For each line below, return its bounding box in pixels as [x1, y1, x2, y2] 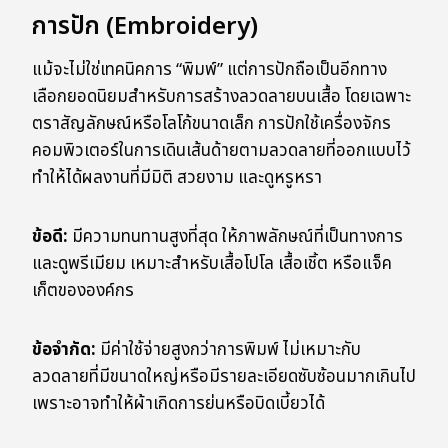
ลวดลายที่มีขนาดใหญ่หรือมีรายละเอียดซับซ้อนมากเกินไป [32, 364, 416, 391]
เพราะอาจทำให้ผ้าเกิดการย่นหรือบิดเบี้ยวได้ [32, 391, 325, 418]
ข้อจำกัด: [32, 337, 96, 364]
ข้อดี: [32, 224, 68, 251]
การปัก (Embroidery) [32, 9, 258, 46]
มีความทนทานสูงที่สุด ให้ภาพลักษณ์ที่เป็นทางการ [68, 224, 403, 251]
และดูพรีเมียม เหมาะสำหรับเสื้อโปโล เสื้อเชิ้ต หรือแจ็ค [32, 251, 392, 278]
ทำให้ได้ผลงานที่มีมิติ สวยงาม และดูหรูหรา [32, 165, 322, 192]
